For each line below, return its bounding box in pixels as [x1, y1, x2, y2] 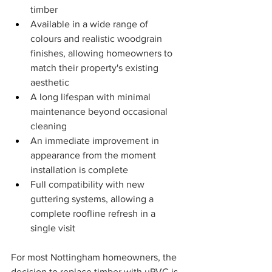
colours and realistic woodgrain [30, 33, 165, 44]
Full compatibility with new [30, 179, 147, 190]
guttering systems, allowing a [30, 194, 156, 205]
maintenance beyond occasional [30, 106, 170, 117]
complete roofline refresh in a [30, 208, 158, 219]
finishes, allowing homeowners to [30, 48, 175, 59]
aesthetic [30, 77, 69, 88]
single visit [30, 223, 75, 234]
